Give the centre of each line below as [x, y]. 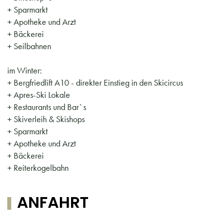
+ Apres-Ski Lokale [39, 94]
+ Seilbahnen [29, 46]
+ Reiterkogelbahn [38, 167]
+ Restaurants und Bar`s [47, 107]
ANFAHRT [53, 202]
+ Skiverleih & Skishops [46, 119]
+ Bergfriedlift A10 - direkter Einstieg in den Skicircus [95, 82]
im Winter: [25, 70]
